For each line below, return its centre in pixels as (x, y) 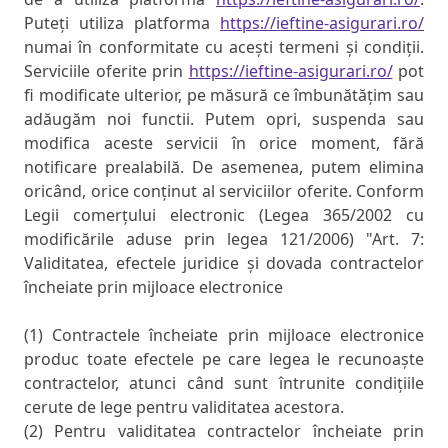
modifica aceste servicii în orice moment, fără (224, 143)
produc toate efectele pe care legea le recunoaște (224, 359)
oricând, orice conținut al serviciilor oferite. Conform (224, 191)
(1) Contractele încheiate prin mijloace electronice (224, 335)
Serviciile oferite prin (106, 71)
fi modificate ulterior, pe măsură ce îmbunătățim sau (224, 95)
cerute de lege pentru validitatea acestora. (184, 407)
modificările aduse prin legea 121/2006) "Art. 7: (224, 239)
